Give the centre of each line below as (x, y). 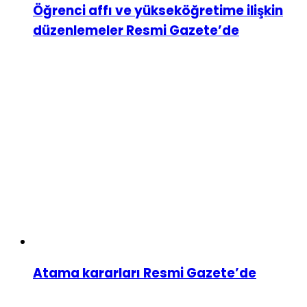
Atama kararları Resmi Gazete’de (145, 273)
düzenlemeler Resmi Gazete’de (136, 31)
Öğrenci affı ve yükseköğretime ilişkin (158, 11)
